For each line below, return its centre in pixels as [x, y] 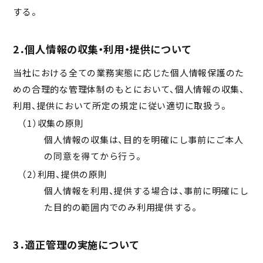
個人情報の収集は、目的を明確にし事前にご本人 [144, 140]
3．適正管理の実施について [76, 245]
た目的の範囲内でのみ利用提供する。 [121, 207]
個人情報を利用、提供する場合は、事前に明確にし [146, 190]
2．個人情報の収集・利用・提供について [102, 49]
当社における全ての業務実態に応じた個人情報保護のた [129, 72]
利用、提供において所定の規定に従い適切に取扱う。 [120, 105]
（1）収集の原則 [53, 123]
